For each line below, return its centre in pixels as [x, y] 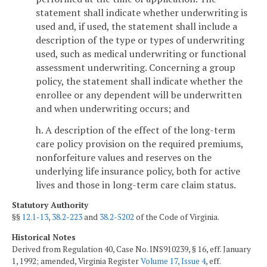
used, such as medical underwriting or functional [141, 53]
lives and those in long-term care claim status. [136, 184]
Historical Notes [44, 237]
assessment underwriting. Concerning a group [136, 67]
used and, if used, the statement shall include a [136, 26]
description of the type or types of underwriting [140, 40]
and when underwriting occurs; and [113, 108]
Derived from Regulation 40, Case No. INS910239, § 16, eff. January [131, 249]
